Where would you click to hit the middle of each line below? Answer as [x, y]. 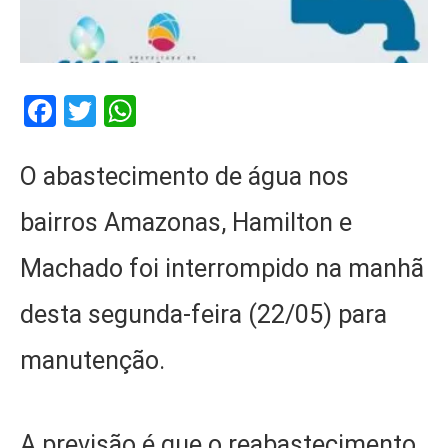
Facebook [122, 110]
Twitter [145, 110]
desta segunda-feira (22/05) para [203, 314]
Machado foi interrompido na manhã [222, 268]
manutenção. [92, 360]
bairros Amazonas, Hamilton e [186, 222]
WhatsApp [208, 110]
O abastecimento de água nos [184, 176]
